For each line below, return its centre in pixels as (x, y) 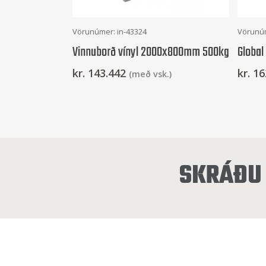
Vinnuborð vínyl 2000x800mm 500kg (151, 52)
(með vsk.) (150, 74)
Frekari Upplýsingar (151, 29)
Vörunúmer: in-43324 (110, 31)
